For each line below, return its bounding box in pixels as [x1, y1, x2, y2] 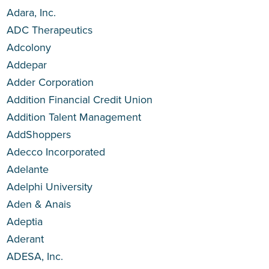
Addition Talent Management [7, 109, 142, 125]
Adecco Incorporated [7, 144, 106, 160]
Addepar [7, 57, 47, 73]
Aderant [7, 231, 44, 247]
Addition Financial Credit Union [7, 92, 153, 107]
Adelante [7, 162, 49, 177]
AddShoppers [7, 127, 71, 142]
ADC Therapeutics [7, 22, 93, 38]
